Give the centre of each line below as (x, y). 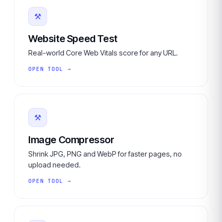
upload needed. (55, 165)
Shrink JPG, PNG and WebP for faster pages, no (105, 154)
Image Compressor (71, 140)
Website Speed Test (73, 39)
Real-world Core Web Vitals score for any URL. (103, 53)
